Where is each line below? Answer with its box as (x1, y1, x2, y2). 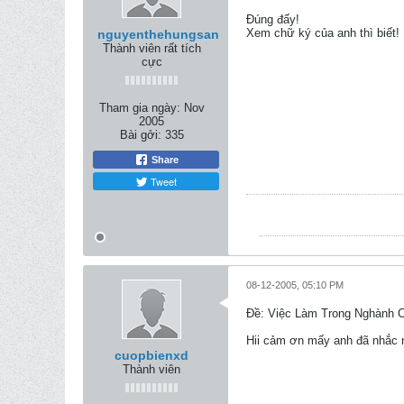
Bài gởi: (119, 128, 161, 142)
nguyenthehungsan (97, 27, 219, 41)
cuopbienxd (115, 348, 188, 363)
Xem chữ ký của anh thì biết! (246, 26, 399, 40)
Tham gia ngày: (98, 101, 180, 115)
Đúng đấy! (246, 13, 299, 26)
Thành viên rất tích (102, 41, 201, 55)
